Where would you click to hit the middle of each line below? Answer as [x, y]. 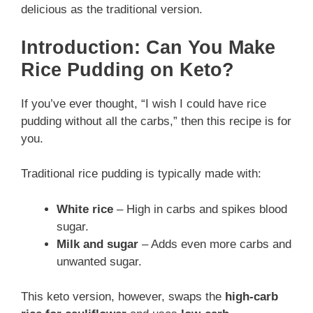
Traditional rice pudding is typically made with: [141, 174]
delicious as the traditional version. [112, 10]
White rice [85, 209]
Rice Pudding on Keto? [128, 70]
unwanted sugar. [99, 261]
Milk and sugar [97, 244]
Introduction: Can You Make [148, 47]
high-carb [252, 297]
